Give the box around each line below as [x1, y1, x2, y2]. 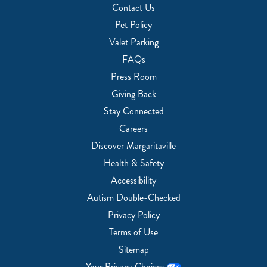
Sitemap [118, 243, 149, 257]
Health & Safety [103, 156, 164, 170]
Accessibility [111, 173, 156, 188]
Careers [119, 122, 148, 136]
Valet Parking [108, 35, 159, 49]
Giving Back [111, 87, 156, 101]
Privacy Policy [107, 208, 160, 222]
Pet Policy [115, 18, 152, 32]
